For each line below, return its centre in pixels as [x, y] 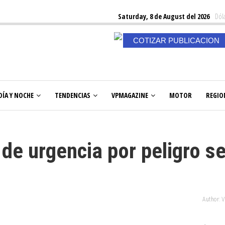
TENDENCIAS [73, 95]
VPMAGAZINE [130, 95]
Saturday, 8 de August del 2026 [164, 16]
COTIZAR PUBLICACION [176, 40]
